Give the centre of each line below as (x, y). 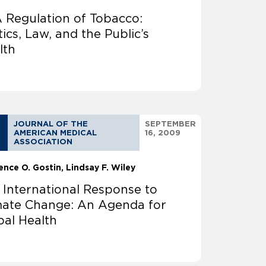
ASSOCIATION (43, 142)
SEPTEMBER (170, 124)
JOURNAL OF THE (50, 124)
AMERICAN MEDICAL (55, 133)
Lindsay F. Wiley (101, 168)
